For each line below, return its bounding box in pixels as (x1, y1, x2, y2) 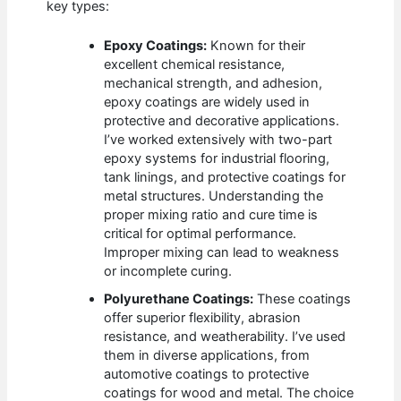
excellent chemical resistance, (104, 56, 286, 73)
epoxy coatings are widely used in (104, 94, 311, 111)
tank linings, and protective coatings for (104, 169, 346, 186)
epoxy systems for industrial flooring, (104, 150, 330, 167)
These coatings (253, 291, 352, 308)
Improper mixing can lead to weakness (104, 244, 340, 261)
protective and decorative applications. (104, 113, 340, 130)
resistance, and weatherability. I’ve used (104, 328, 346, 346)
